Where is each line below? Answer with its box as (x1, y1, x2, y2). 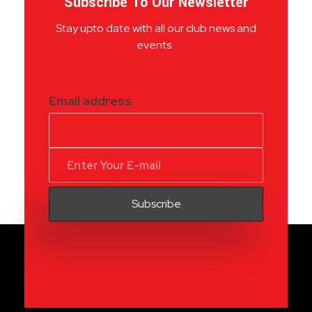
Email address (48, 93, 132, 109)
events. (136, 38, 176, 53)
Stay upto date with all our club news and (55, 21, 257, 36)
